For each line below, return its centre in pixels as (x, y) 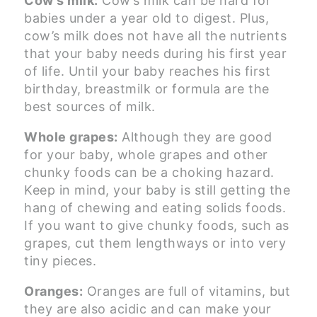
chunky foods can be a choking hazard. (149, 173)
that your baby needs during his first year (155, 54)
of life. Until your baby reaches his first (147, 71)
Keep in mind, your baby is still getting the (157, 190)
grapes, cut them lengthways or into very (155, 243)
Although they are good (195, 137)
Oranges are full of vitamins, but (186, 292)
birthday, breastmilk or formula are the (147, 89)
